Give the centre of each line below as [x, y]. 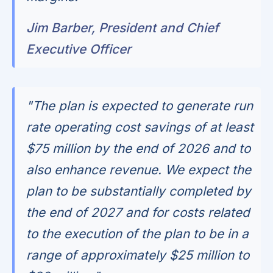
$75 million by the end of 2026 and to [139, 148]
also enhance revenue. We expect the [139, 169]
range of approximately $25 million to [138, 255]
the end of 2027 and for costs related [138, 212]
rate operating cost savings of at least [140, 127]
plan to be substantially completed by [139, 191]
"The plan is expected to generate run [140, 105]
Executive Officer [79, 49]
